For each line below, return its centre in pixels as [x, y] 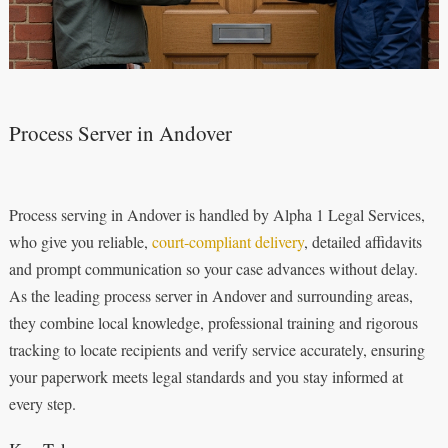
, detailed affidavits [362, 242]
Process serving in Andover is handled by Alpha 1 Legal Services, [216, 215]
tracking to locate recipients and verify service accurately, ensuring [216, 350]
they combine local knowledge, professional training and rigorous [213, 323]
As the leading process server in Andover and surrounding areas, [210, 296]
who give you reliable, [80, 242]
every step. [42, 404]
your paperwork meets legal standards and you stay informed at [205, 377]
